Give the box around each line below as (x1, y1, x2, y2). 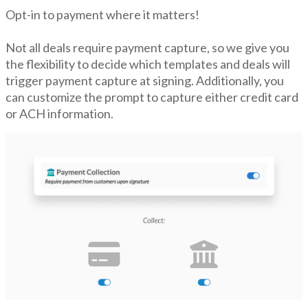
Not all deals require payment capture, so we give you (5, 39, 289, 55)
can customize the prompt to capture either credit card (5, 89, 298, 104)
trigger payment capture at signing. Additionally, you (5, 72, 284, 88)
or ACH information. (5, 105, 113, 121)
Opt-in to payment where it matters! (5, 6, 199, 22)
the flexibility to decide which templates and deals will (5, 56, 290, 71)
